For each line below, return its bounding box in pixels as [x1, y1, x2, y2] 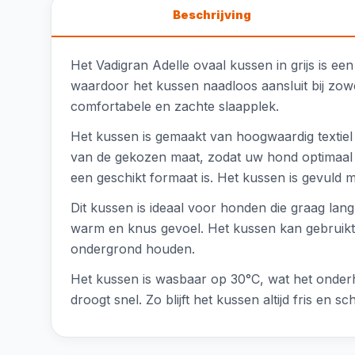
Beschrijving [172, 8, 251, 21]
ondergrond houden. [71, 241, 195, 257]
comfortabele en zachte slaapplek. [71, 98, 279, 114]
